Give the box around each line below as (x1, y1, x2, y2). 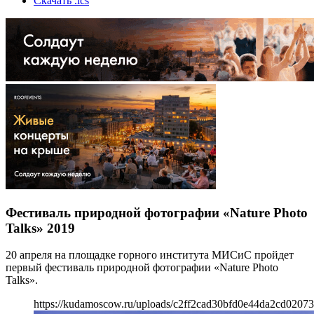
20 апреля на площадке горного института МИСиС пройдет (6, 249, 294, 261)
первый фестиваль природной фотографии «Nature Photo (6, 261, 278, 274)
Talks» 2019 (6, 220, 75, 235)
